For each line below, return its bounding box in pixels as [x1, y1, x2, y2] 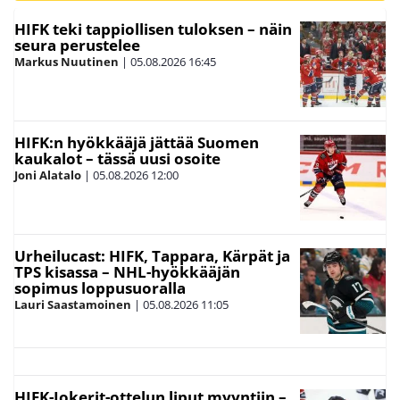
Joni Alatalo [14, 167, 81, 184]
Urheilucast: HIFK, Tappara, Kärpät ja [14, 246, 290, 267]
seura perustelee [14, 35, 140, 56]
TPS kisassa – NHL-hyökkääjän [14, 262, 240, 283]
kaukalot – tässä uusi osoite [14, 148, 221, 170]
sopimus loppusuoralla [14, 278, 186, 299]
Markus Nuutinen [14, 54, 119, 71]
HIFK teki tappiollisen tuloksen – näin [14, 19, 292, 40]
